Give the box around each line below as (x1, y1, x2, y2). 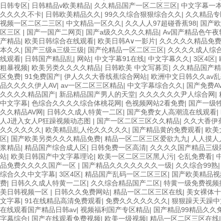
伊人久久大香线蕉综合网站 (64, 73, 147, 80)
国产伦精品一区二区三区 (88, 46, 164, 54)
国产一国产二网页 (27, 28, 82, 36)
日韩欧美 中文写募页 (105, 64, 169, 72)
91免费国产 (25, 73, 60, 80)
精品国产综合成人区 (25, 144, 87, 151)
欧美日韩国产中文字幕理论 (11, 152, 94, 160)
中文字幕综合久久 (127, 81, 183, 89)
